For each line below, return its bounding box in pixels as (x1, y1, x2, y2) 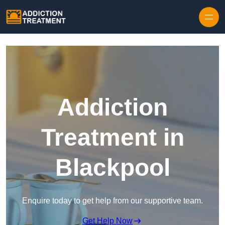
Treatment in (41, 124, 184, 151)
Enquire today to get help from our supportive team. (22, 196, 203, 205)
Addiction (57, 94, 168, 121)
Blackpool (55, 154, 170, 181)
